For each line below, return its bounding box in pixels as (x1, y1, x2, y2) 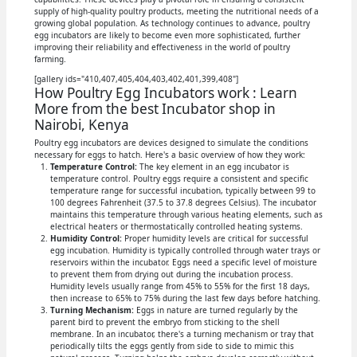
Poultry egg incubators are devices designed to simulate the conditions (33, 137, 308, 149)
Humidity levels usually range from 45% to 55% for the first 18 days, (49, 280, 310, 292)
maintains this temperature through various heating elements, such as (49, 209, 323, 221)
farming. (33, 53, 66, 65)
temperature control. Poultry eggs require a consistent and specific (49, 173, 308, 185)
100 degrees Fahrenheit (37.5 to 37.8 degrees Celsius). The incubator (49, 197, 316, 209)
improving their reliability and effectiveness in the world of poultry (33, 41, 290, 53)
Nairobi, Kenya (33, 116, 129, 135)
